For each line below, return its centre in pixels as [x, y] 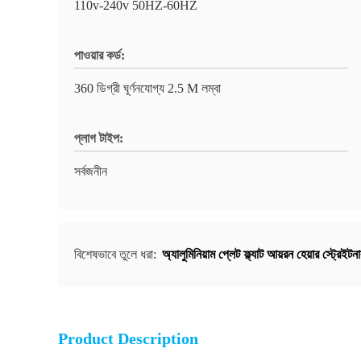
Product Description [128, 338]
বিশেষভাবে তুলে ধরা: [117, 254]
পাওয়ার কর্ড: [100, 55]
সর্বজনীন [91, 171]
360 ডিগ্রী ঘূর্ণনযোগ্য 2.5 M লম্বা [147, 88]
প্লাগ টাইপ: [99, 138]
